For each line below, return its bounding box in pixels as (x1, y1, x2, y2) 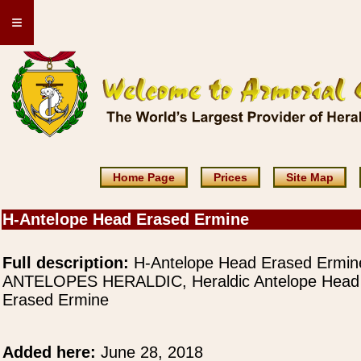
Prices (213, 171, 247, 184)
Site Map (285, 171, 334, 184)
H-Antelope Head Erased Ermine (2, 210, 249, 228)
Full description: (2, 254, 129, 272)
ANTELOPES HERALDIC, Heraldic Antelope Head (2, 272, 359, 290)
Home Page (112, 171, 175, 184)
